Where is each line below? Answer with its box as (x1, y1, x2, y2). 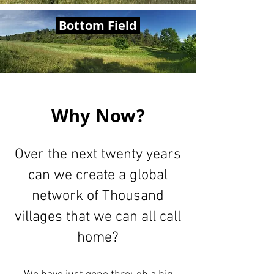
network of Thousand (32, 188, 164, 205)
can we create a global (28, 167, 168, 184)
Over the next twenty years (15, 146, 181, 163)
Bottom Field (55, 17, 140, 34)
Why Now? (51, 103, 145, 128)
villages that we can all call (15, 209, 181, 226)
